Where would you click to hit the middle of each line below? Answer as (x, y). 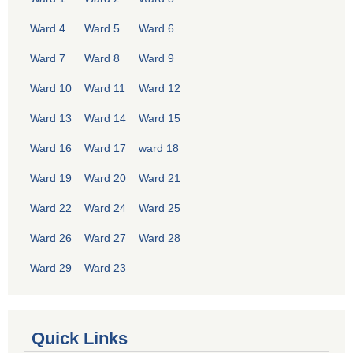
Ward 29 (51, 268)
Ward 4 (48, 29)
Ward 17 (105, 149)
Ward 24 (105, 208)
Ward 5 (102, 29)
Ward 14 (105, 119)
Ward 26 (51, 238)
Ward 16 (51, 149)
